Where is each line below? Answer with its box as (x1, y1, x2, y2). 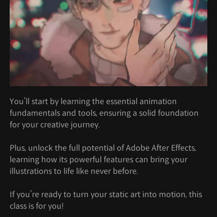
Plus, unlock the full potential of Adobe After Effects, (10, 142, 196, 153)
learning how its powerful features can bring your (10, 154, 187, 165)
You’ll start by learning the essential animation (10, 96, 177, 107)
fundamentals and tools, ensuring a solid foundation (10, 108, 199, 118)
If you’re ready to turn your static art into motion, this (10, 189, 202, 200)
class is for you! (10, 201, 64, 211)
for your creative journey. (10, 119, 100, 130)
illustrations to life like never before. (10, 166, 139, 176)
